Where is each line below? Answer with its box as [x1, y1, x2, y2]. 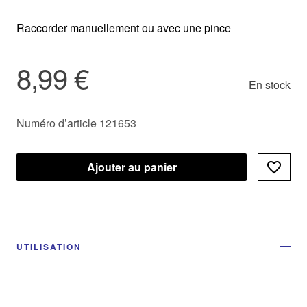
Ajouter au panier [86, 159, 177, 175]
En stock [249, 77, 291, 93]
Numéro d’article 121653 [16, 115, 136, 132]
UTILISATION [16, 241, 82, 254]
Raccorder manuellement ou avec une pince [16, 20, 231, 36]
